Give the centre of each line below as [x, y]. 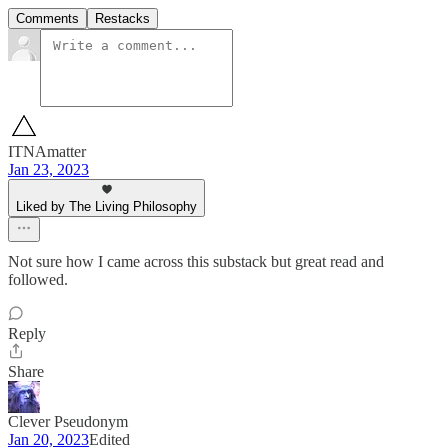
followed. [38, 280]
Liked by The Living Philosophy [106, 207]
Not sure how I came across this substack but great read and [196, 262]
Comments [47, 19]
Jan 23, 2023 [48, 170]
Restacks [122, 19]
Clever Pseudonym [68, 422]
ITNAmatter [47, 152]
